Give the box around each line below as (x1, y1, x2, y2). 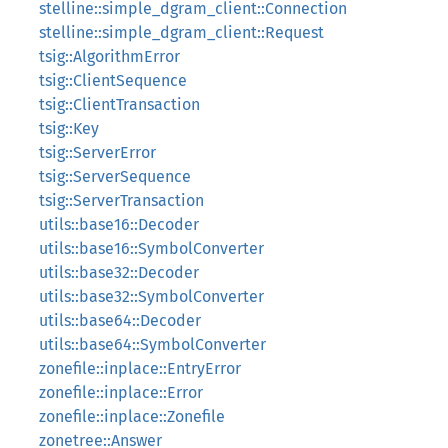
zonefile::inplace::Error (39, 383, 203, 402)
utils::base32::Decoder (39, 263, 199, 282)
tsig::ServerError (39, 143, 156, 162)
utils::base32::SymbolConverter (39, 287, 264, 306)
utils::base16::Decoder (39, 215, 199, 234)
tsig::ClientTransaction (39, 95, 200, 114)
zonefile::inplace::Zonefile (39, 407, 225, 426)
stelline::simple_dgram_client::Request (39, 23, 324, 42)
